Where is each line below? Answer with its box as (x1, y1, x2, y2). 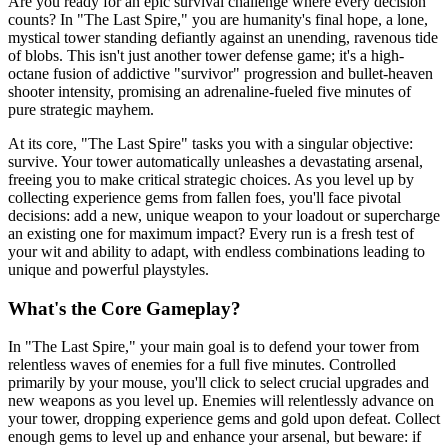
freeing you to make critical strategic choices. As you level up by (8, 170, 414, 188)
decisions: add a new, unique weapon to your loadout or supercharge (8, 206, 440, 224)
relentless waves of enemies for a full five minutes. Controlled (8, 356, 396, 374)
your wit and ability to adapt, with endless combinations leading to (8, 242, 425, 260)
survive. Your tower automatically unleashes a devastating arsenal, (8, 152, 423, 170)
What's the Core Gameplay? (8, 297, 241, 319)
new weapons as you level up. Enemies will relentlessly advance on (8, 392, 434, 410)
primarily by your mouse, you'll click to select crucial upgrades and (8, 374, 429, 392)
